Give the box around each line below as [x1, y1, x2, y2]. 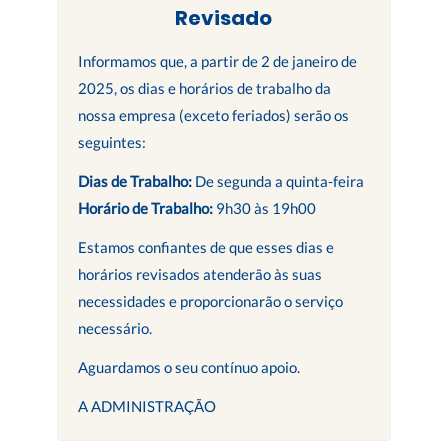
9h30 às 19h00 [215, 199, 316, 218]
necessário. [77, 319, 152, 338]
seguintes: [77, 133, 146, 152]
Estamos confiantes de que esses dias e [77, 238, 334, 257]
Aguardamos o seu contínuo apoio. [77, 358, 300, 377]
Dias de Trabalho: [77, 172, 192, 191]
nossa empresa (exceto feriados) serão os [77, 106, 349, 125]
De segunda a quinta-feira [191, 172, 364, 191]
